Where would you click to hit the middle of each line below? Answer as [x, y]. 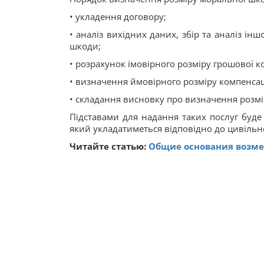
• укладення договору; [118, 16]
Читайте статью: [109, 146]
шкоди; [85, 46]
